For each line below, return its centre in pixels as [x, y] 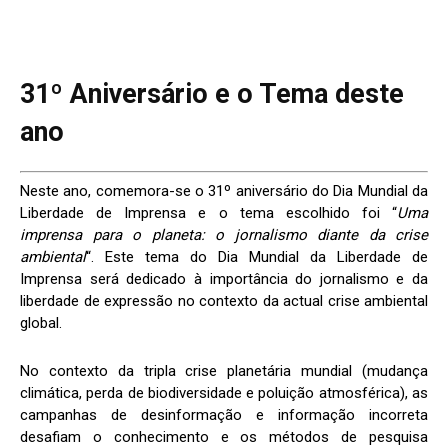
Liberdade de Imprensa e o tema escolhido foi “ [208, 213]
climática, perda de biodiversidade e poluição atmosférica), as [224, 393]
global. [41, 323]
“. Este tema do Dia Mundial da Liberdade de [257, 257]
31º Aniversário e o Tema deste [212, 93]
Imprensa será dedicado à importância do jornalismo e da [224, 279]
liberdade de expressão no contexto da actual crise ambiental [224, 301]
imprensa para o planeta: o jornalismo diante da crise [224, 235]
